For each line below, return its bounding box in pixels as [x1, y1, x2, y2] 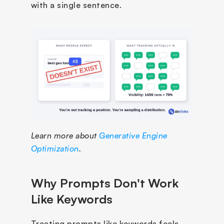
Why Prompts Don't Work [30, 175, 178, 190]
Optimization [30, 143, 79, 153]
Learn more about [30, 130, 99, 140]
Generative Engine [99, 130, 167, 140]
